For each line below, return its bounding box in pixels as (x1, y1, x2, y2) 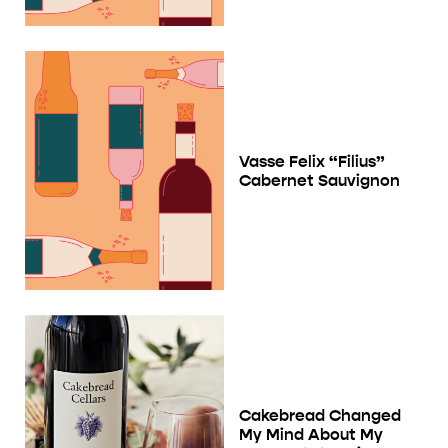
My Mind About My (239, 425, 383, 445)
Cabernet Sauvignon (239, 170, 400, 190)
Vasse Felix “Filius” (239, 151, 385, 171)
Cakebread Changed (239, 406, 401, 426)
